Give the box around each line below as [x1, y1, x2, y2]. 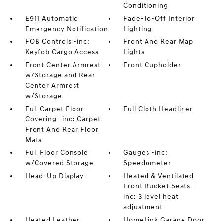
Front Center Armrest [25, 61, 101, 70]
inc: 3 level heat [123, 192, 179, 201]
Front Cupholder [123, 61, 182, 70]
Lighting [123, 25, 152, 34]
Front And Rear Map [123, 37, 194, 46]
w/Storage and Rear [25, 71, 95, 80]
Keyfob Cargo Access [25, 48, 99, 57]
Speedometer [123, 159, 172, 168]
